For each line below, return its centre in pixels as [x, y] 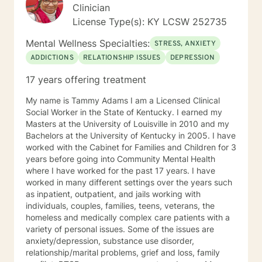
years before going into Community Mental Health [120, 159]
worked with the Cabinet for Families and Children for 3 [131, 147]
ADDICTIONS [52, 58]
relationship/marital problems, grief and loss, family [123, 252]
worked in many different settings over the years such [129, 182]
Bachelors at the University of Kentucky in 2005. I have [131, 135]
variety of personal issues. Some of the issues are [120, 229]
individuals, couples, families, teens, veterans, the [120, 206]
